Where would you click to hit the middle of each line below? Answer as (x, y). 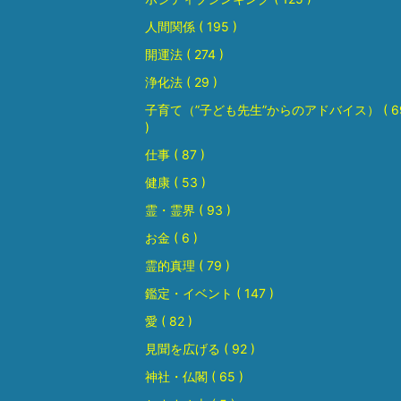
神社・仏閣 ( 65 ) (194, 377)
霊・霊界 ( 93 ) (188, 210)
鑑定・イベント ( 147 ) (209, 294)
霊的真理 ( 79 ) (188, 266)
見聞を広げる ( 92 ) (200, 349)
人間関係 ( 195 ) (191, 27)
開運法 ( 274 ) (184, 55)
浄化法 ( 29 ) (181, 82)
